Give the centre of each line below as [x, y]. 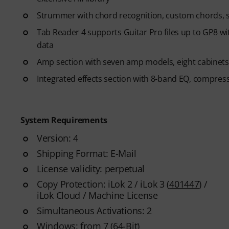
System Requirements [64, 120]
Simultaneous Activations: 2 [95, 210]
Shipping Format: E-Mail [87, 153]
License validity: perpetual [91, 168]
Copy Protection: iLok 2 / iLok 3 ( [103, 184]
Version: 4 [58, 138]
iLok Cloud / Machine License [97, 195]
